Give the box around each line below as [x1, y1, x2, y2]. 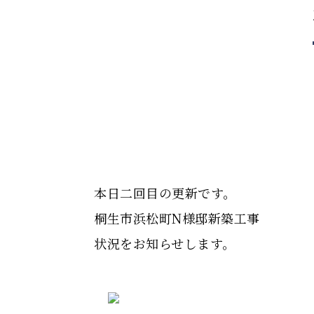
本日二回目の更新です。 [94, 184, 236, 202]
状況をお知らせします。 [94, 234, 235, 252]
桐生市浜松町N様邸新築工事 [94, 209, 260, 227]
